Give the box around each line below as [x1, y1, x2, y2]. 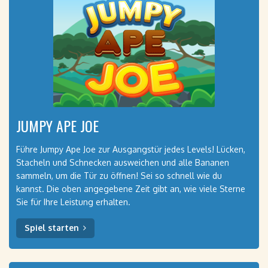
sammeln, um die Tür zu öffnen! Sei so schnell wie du [16, 170, 222, 181]
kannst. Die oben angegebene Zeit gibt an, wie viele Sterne [16, 184, 245, 194]
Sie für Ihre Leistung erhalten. [16, 197, 130, 207]
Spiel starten [25, 223, 79, 233]
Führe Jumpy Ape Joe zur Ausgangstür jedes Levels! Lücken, [16, 144, 245, 154]
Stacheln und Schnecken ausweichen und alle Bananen [16, 157, 229, 167]
